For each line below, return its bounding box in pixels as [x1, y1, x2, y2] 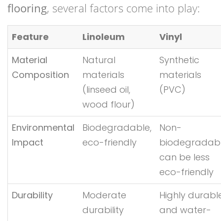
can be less [159, 151, 210, 164]
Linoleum [82, 31, 125, 43]
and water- [159, 204, 211, 217]
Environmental [12, 121, 74, 134]
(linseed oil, [82, 83, 130, 96]
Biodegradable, [82, 121, 151, 134]
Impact [12, 136, 43, 149]
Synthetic [159, 54, 199, 67]
